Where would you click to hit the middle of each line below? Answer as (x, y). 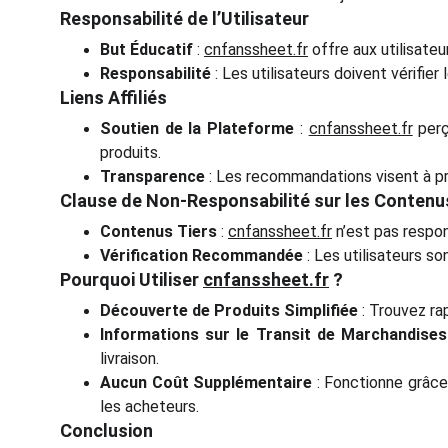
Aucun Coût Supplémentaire (206, 382)
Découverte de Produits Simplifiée (229, 310)
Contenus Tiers (158, 231)
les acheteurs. (149, 406)
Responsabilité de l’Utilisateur (184, 18)
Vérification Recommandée (201, 255)
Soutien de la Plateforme (197, 128)
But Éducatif (146, 49)
